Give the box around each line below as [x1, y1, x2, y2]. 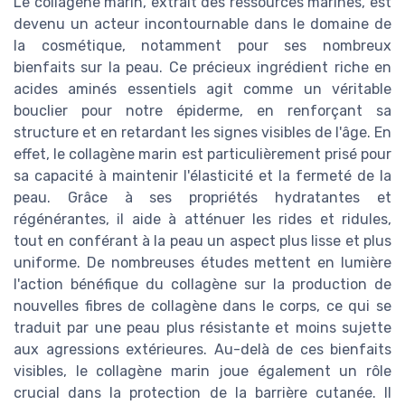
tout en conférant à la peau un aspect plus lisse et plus [14, 232, 391, 250]
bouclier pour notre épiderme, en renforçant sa [14, 102, 391, 120]
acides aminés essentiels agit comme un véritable [14, 80, 391, 99]
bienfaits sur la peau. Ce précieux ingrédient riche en [14, 59, 391, 77]
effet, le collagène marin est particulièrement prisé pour [14, 146, 391, 164]
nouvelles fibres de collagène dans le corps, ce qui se [14, 297, 391, 316]
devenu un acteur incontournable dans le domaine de [14, 15, 391, 33]
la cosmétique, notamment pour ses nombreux [14, 37, 391, 55]
